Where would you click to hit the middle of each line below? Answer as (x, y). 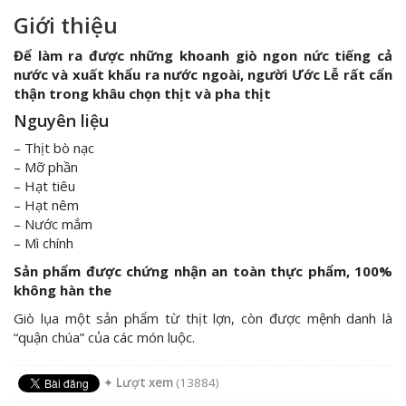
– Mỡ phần (46, 166)
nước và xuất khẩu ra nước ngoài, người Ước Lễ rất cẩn (203, 74)
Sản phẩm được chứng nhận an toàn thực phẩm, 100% (203, 271)
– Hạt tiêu (44, 185)
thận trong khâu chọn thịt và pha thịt (142, 93)
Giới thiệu (66, 24)
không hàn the (63, 290)
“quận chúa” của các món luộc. (104, 337)
